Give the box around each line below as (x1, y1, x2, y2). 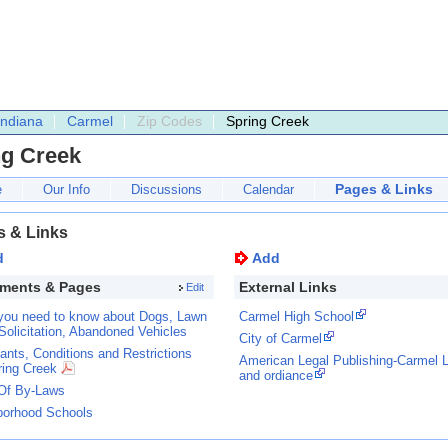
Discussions (131, 182, 202, 197)
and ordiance (239, 368, 313, 383)
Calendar (243, 182, 294, 197)
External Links (239, 279, 337, 295)
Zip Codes (137, 113, 202, 129)
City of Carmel (239, 331, 322, 346)
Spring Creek (226, 113, 309, 129)
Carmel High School (239, 309, 354, 324)
